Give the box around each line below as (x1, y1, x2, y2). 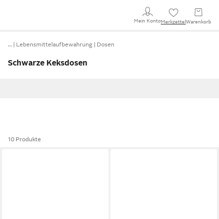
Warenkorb (186, 19, 211, 24)
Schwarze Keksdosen (8, 59, 88, 67)
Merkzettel (161, 19, 186, 24)
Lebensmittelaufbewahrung (16, 41, 92, 48)
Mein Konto (134, 18, 161, 23)
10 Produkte (8, 136, 41, 143)
